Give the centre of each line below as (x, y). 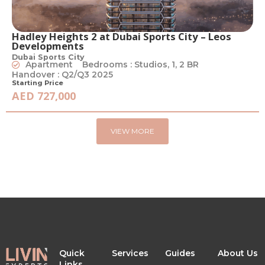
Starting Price (38, 83)
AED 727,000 (44, 96)
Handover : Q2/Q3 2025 (62, 75)
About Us (238, 253)
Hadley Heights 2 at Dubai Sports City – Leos (122, 37)
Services (130, 253)
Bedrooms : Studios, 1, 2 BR (140, 65)
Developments (48, 46)
